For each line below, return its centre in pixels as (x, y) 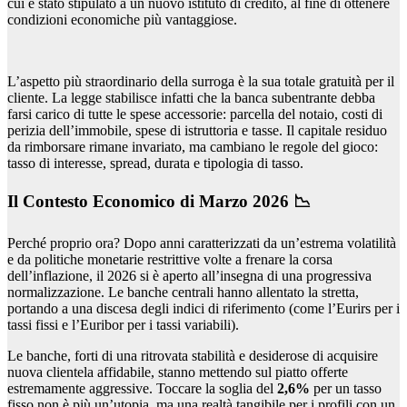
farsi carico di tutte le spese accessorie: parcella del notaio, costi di (195, 114)
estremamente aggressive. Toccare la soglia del (142, 388)
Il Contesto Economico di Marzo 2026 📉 (159, 201)
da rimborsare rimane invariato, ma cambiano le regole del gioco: (193, 147)
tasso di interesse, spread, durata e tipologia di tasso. (155, 164)
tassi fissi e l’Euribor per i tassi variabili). (123, 324)
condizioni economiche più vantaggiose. (122, 20)
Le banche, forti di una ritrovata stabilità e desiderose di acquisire (193, 355)
